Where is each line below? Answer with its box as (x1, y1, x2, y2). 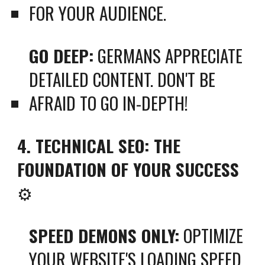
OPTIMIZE (179, 222, 244, 248)
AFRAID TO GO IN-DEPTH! (29, 90, 189, 115)
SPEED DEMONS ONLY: (29, 222, 180, 248)
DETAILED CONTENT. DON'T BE (29, 66, 216, 92)
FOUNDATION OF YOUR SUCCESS (17, 156, 240, 182)
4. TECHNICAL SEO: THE (17, 132, 181, 158)
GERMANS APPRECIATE (93, 43, 243, 68)
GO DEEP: (29, 43, 94, 68)
